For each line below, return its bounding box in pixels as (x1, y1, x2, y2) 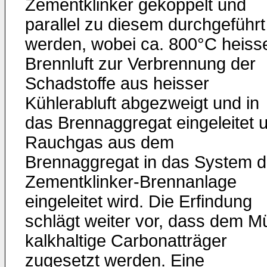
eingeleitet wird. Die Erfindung (25, 192, 252, 211)
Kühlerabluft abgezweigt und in (25, 94, 259, 113)
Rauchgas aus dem (25, 133, 174, 152)
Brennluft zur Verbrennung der (25, 54, 256, 73)
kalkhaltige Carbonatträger (25, 231, 227, 250)
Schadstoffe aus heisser (25, 74, 209, 93)
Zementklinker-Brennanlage (25, 172, 237, 191)
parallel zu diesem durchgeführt (25, 15, 265, 34)
